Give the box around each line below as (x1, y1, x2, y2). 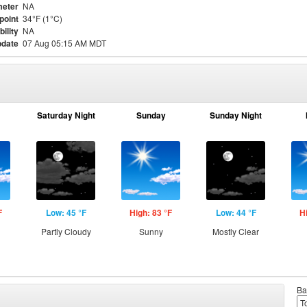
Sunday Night (210, 109, 262, 121)
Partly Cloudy (40, 225, 91, 237)
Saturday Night (36, 109, 95, 121)
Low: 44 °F (215, 206, 256, 219)
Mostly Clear (212, 225, 259, 237)
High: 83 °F (130, 206, 172, 219)
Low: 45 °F (45, 206, 86, 219)
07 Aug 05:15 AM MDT (23, 37, 106, 49)
